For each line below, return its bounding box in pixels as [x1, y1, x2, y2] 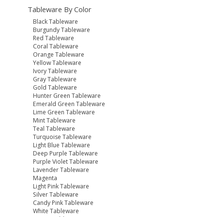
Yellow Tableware [33, 59, 82, 67]
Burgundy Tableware [33, 26, 91, 34]
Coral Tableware [33, 42, 79, 51]
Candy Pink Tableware [33, 199, 94, 207]
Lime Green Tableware [33, 108, 95, 117]
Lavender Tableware [33, 166, 90, 174]
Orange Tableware [33, 50, 85, 59]
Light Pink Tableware [33, 182, 90, 191]
